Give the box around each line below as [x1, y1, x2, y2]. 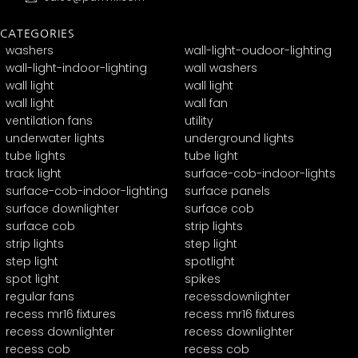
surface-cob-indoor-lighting [6, 182, 168, 199]
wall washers [185, 59, 257, 76]
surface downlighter [6, 200, 119, 217]
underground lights [185, 129, 294, 146]
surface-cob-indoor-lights [185, 165, 336, 181]
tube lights [6, 147, 66, 164]
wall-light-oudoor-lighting [185, 42, 332, 58]
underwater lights [6, 129, 105, 146]
